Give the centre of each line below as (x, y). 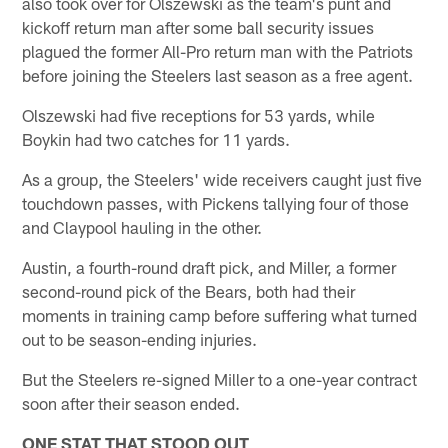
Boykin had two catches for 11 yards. (156, 139)
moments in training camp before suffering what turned (220, 315)
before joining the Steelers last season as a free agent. (218, 75)
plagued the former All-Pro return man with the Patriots (218, 51)
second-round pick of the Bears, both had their (189, 291)
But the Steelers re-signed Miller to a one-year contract (220, 379)
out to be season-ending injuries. (140, 339)
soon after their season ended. (131, 403)
